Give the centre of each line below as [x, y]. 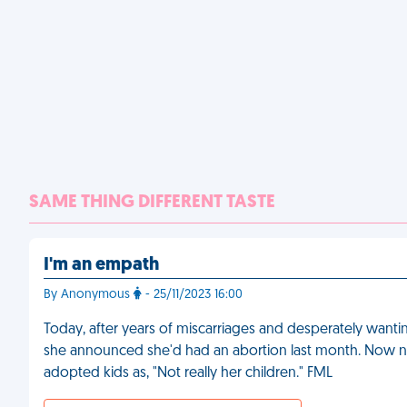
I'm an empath [101, 265]
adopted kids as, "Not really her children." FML [188, 373]
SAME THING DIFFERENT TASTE [152, 203]
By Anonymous [89, 295]
